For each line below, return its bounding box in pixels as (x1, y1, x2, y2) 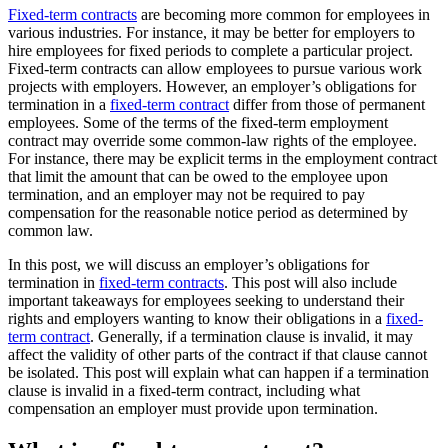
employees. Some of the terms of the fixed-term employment (8, 114, 388, 132)
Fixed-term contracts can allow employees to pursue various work (8, 60, 422, 78)
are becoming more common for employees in (137, 6, 430, 24)
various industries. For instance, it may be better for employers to (8, 24, 415, 42)
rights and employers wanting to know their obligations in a (8, 310, 386, 328)
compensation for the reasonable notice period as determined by (8, 204, 408, 222)
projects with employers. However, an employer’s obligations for (8, 78, 416, 96)
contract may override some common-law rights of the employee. (8, 132, 417, 150)
